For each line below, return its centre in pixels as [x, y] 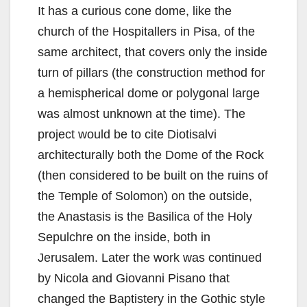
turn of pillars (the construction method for [151, 72]
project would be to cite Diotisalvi [127, 134]
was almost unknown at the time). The [142, 113]
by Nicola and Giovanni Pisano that [134, 278]
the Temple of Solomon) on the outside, [145, 196]
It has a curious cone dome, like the [135, 11]
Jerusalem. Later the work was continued [150, 257]
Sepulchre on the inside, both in [124, 237]
